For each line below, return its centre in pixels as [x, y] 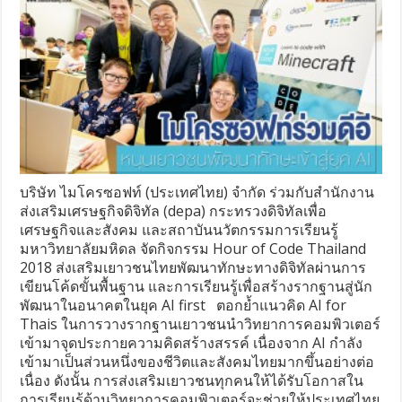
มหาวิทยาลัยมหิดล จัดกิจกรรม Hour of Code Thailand [193, 249]
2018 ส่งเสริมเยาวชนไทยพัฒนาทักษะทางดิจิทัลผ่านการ [193, 268]
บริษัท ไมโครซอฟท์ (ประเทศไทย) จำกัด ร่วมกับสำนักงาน [197, 192]
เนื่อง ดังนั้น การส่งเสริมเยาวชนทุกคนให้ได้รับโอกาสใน [192, 381]
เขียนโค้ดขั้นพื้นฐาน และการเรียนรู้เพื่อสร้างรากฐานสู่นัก [197, 287]
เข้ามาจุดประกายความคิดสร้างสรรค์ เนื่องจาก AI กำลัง [192, 343]
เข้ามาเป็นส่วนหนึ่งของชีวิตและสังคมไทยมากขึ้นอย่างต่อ [197, 362]
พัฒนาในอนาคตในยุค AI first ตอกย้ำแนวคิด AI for [184, 306]
